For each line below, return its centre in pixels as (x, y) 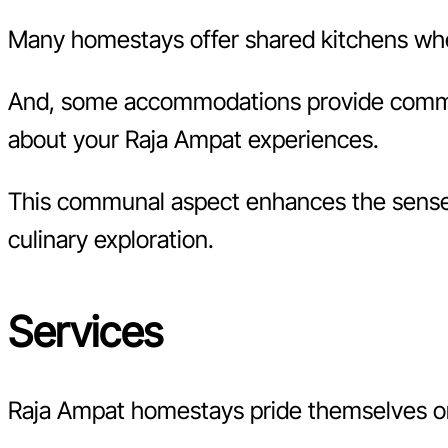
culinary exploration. (111, 239)
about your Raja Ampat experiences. (193, 139)
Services (85, 331)
